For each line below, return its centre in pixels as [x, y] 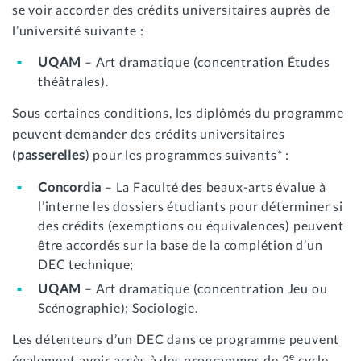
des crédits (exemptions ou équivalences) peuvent [191, 225]
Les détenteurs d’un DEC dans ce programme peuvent [176, 339]
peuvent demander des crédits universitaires [149, 134]
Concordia [71, 186]
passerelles [51, 155]
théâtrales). [73, 81]
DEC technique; [86, 263]
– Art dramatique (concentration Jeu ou [206, 288]
